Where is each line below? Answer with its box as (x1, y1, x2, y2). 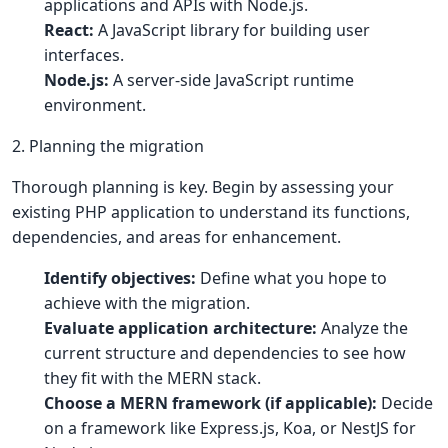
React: (44, 19, 94, 41)
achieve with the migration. (44, 292, 250, 314)
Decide (377, 392, 433, 414)
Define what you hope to (196, 267, 387, 289)
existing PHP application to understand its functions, (12, 201, 410, 223)
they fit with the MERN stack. (44, 367, 261, 389)
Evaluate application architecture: (44, 317, 317, 339)
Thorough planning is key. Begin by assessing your (12, 176, 394, 198)
